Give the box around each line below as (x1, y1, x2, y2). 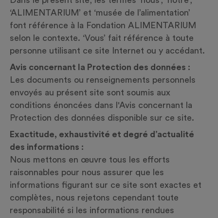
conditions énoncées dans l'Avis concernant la (10, 101, 192, 109)
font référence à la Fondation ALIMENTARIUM (10, 21, 196, 30)
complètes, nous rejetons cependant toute (10, 193, 179, 202)
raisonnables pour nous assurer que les (10, 168, 164, 177)
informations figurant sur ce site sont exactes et (10, 181, 201, 189)
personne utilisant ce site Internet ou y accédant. (10, 46, 205, 55)
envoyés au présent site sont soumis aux (10, 88, 170, 97)
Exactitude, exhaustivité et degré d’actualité (10, 130, 194, 139)
